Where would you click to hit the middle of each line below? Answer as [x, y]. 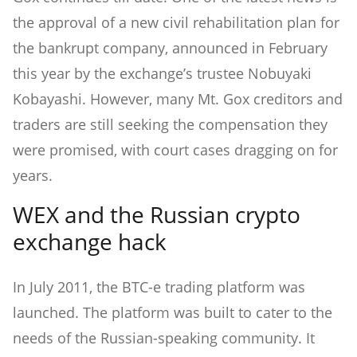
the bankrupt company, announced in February [170, 47]
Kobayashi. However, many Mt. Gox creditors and [178, 98]
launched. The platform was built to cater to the [173, 312]
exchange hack [90, 241]
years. [33, 175]
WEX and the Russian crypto [157, 214]
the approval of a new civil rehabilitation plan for [176, 22]
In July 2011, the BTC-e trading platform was [159, 286]
